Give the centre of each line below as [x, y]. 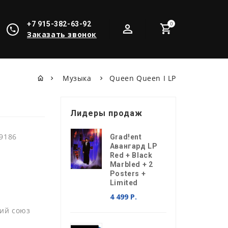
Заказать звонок [62, 34]
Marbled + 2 [131, 164]
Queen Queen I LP [143, 78]
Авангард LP [134, 146]
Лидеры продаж [106, 113]
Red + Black [131, 155]
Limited [124, 183]
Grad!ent [126, 137]
